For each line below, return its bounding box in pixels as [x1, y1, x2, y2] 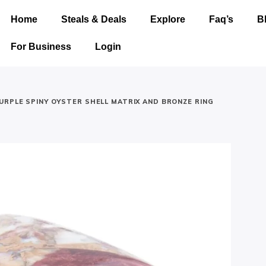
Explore [150, 14, 185, 24]
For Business [10, 42, 71, 52]
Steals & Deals [61, 14, 126, 24]
